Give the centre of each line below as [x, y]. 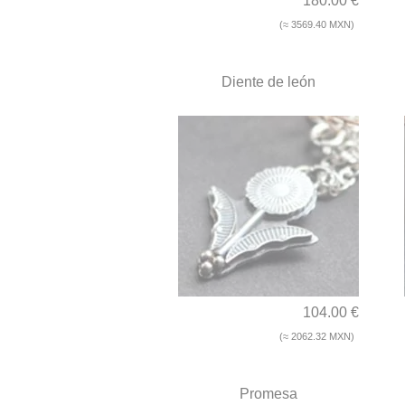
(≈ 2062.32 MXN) [317, 337]
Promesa [268, 394]
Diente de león [268, 82]
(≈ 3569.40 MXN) [317, 25]
